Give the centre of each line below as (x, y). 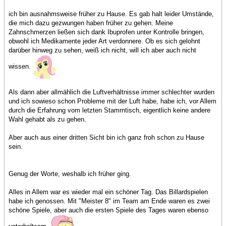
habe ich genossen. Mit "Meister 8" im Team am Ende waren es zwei (109, 201)
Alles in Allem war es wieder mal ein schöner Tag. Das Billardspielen (108, 192)
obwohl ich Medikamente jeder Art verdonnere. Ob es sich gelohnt (104, 41)
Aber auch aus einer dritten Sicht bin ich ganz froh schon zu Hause (106, 138)
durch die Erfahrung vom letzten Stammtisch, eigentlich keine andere (109, 110)
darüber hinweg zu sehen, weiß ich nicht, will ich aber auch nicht (102, 50)
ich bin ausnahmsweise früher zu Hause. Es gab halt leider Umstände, (111, 14)
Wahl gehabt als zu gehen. (47, 120)
